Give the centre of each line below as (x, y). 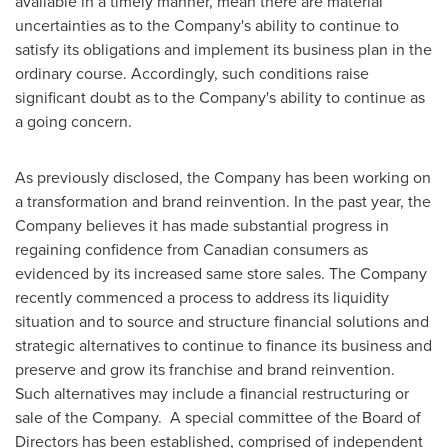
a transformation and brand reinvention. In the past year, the (223, 201)
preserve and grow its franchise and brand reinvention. (207, 369)
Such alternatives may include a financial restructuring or (212, 393)
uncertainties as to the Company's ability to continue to (207, 25)
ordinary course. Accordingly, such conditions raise (192, 73)
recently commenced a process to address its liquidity (202, 297)
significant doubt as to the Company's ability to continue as (220, 97)
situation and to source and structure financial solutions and (222, 321)
